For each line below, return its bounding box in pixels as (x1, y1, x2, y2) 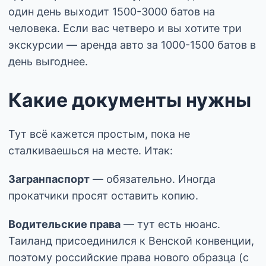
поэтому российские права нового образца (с (8, 251, 249, 264)
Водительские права (8, 217, 121, 230)
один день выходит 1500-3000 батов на (8, 5, 215, 18)
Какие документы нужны (8, 88, 251, 112)
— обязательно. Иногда (90, 172, 216, 185)
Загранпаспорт (8, 172, 90, 185)
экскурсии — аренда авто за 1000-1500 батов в (8, 38, 256, 51)
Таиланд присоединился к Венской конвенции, (8, 234, 254, 247)
